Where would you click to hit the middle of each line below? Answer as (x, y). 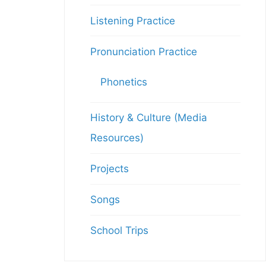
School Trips (119, 230)
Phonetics (123, 82)
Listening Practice (132, 20)
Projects (109, 169)
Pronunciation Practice (143, 51)
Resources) (117, 138)
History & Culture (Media (148, 118)
